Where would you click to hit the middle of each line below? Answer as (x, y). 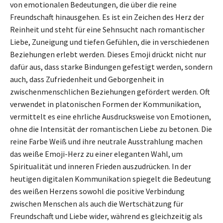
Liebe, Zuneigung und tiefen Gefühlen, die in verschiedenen (110, 42)
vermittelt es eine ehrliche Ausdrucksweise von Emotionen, (111, 116)
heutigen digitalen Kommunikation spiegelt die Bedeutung (111, 178)
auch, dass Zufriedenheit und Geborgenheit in (87, 79)
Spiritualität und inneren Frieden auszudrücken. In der (101, 166)
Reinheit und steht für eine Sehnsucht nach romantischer (107, 29)
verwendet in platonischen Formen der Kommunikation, (106, 104)
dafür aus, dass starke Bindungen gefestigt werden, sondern (111, 66)
